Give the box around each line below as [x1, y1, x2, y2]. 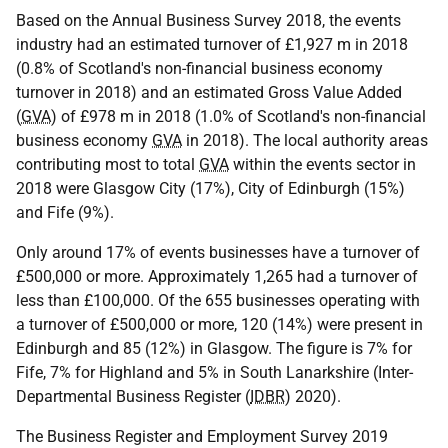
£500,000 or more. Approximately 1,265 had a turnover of [16, 267, 418, 286]
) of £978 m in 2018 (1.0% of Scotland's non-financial [51, 107, 426, 126]
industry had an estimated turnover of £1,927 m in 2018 [16, 35, 408, 54]
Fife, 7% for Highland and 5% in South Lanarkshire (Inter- [16, 363, 413, 382]
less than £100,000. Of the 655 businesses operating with [16, 291, 420, 310]
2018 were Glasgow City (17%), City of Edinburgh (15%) [16, 179, 405, 198]
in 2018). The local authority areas [182, 131, 428, 150]
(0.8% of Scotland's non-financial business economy [16, 59, 383, 78]
